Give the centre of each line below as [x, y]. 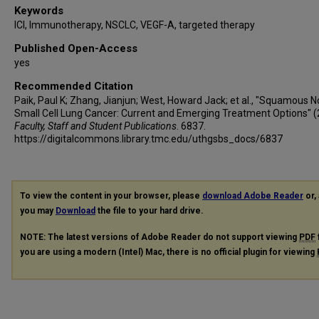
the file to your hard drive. [150, 210]
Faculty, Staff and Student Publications [95, 126]
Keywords [39, 10]
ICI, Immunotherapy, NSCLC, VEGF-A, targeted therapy [135, 25]
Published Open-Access [76, 48]
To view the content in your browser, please [111, 195]
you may [38, 210]
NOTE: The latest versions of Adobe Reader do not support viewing [159, 237]
